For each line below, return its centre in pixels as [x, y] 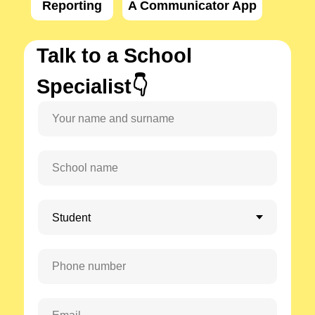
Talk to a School [114, 56]
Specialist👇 [92, 86]
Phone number [89, 266]
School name [85, 168]
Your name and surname [113, 118]
